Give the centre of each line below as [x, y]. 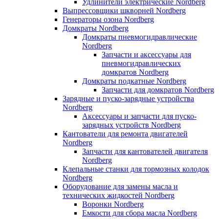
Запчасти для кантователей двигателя [145, 151]
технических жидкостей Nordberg [119, 195]
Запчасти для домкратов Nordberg [158, 89]
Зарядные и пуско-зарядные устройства [128, 98]
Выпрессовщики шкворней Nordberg [124, 10]
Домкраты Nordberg [96, 28]
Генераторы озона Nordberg [108, 19]
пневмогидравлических [141, 63]
